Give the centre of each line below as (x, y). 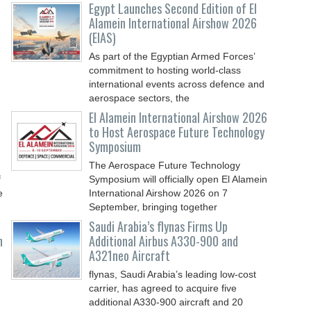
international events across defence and (177, 84)
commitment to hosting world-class (165, 70)
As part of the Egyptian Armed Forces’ (172, 56)
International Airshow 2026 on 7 (159, 193)
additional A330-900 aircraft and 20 (166, 302)
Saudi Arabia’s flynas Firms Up (159, 226)
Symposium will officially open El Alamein (178, 179)
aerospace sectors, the (140, 98)
